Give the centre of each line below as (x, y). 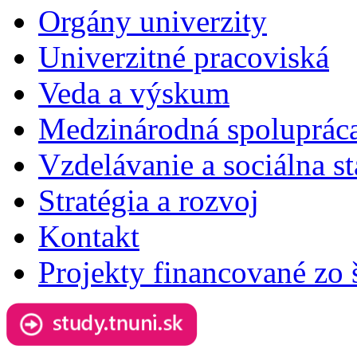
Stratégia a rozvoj (149, 200)
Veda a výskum (134, 92)
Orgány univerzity (153, 21)
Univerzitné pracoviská (184, 57)
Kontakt (89, 236)
